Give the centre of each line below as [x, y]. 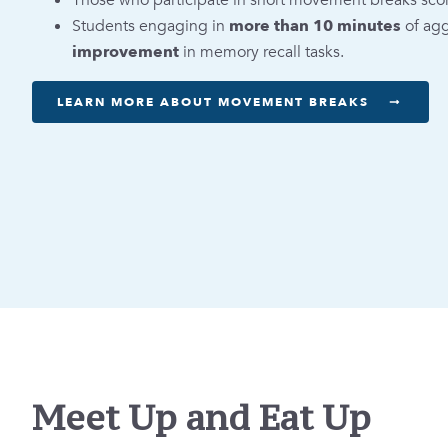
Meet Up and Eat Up [201, 417]
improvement [125, 52]
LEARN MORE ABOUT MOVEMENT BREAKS [213, 102]
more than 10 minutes [317, 26]
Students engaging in [150, 26]
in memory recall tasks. [261, 52]
